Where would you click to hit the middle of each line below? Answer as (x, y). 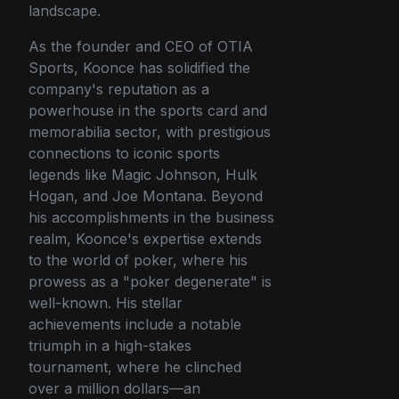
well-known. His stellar (106, 303)
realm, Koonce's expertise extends (145, 239)
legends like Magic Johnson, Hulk (143, 175)
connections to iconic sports (124, 154)
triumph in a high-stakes (110, 346)
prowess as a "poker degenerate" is (150, 282)
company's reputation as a (119, 90)
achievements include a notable (135, 325)
